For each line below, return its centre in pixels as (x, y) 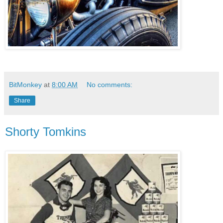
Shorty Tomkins (46, 131)
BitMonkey (25, 84)
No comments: (110, 84)
